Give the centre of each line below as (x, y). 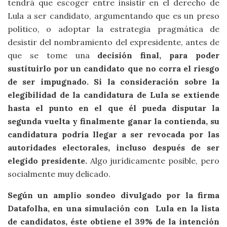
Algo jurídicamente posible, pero (153, 160)
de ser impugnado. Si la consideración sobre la (113, 81)
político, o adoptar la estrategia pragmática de (113, 29)
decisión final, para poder (159, 55)
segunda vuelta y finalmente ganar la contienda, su (113, 121)
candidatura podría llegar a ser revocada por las (113, 134)
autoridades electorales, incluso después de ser (113, 147)
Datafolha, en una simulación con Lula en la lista (113, 208)
